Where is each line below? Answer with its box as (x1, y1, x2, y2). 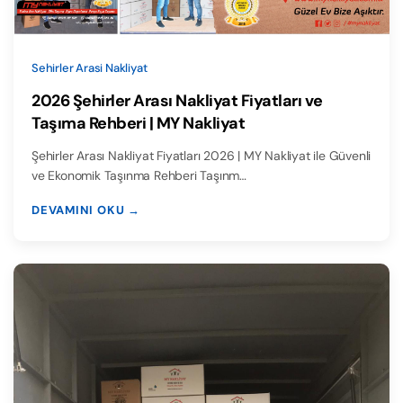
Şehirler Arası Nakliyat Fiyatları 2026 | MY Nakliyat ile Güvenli (31, 147, 372, 164)
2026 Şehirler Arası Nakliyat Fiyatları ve (31, 89, 323, 112)
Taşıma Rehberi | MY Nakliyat (31, 112, 245, 134)
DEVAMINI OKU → (31, 201, 140, 218)
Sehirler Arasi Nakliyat (31, 59, 148, 76)
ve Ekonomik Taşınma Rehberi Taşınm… (31, 166, 246, 184)
